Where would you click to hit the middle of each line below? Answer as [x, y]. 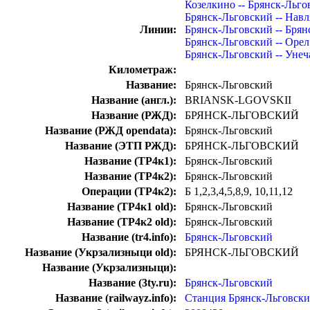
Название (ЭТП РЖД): [121, 146]
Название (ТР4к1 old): [122, 207]
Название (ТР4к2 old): [122, 222]
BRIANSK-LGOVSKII [238, 100]
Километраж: [143, 70]
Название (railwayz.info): [116, 298]
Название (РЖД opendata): [111, 131]
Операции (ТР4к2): [129, 192]
